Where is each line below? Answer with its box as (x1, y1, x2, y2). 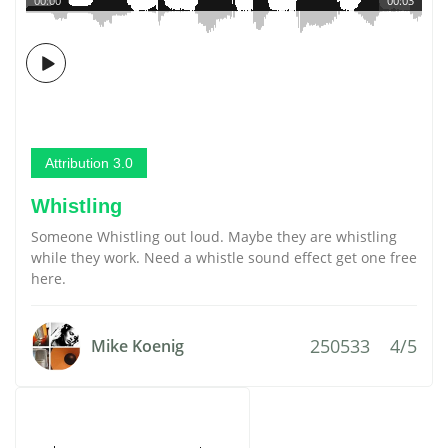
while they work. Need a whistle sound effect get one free (31, 248, 417, 267)
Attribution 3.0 (45, 155, 133, 171)
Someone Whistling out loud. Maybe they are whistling (31, 227, 397, 246)
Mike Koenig (91, 335, 184, 357)
